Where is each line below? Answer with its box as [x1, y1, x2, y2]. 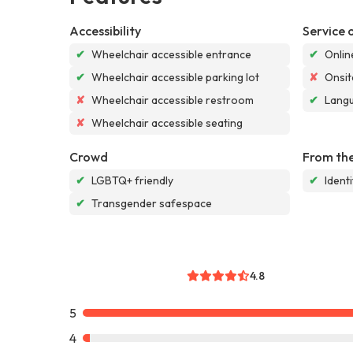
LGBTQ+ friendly [91, 173, 173, 188]
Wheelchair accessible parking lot [91, 69, 259, 84]
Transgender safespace [91, 195, 212, 210]
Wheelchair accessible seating [91, 115, 243, 130]
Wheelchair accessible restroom [91, 92, 254, 107]
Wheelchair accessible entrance [91, 46, 251, 61]
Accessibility [69, 22, 141, 39]
